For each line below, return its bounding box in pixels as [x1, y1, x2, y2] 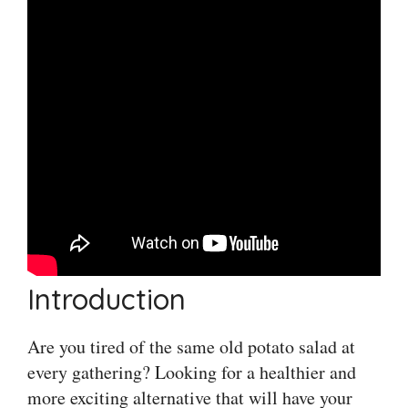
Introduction [27, 281, 186, 318]
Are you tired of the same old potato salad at [27, 334, 355, 360]
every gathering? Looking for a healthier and [27, 360, 356, 385]
